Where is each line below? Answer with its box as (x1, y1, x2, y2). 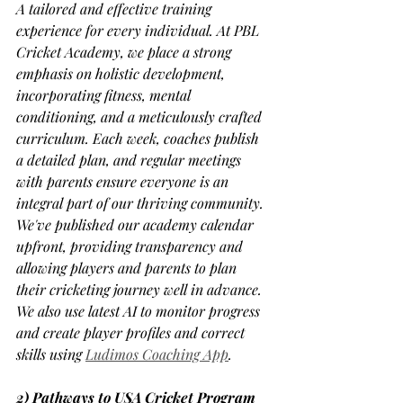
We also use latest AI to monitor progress (16, 301, 264, 321)
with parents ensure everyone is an (16, 172, 232, 192)
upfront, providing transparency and (16, 237, 246, 256)
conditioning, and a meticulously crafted (16, 107, 265, 127)
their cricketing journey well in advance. (16, 280, 265, 300)
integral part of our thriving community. (16, 193, 267, 213)
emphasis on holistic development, (16, 64, 228, 84)
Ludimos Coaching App (85, 345, 228, 364)
